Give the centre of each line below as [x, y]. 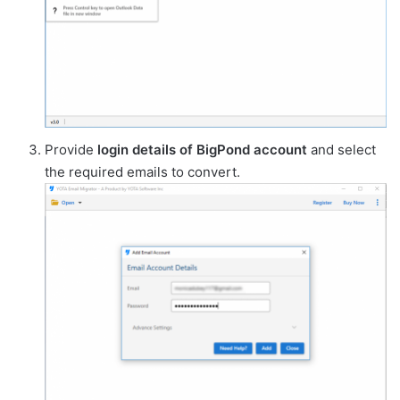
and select [342, 149]
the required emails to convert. [142, 171]
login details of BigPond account [202, 149]
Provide [71, 149]
